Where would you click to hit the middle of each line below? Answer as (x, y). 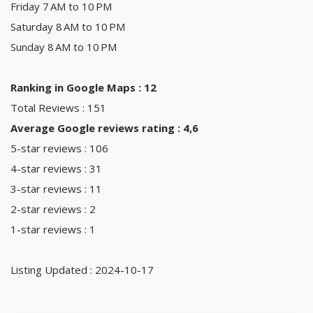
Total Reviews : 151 (58, 107)
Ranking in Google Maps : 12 (83, 87)
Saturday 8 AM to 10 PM (68, 26)
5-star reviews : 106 (59, 148)
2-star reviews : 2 (53, 209)
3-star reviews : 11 (56, 188)
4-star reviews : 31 (56, 168)
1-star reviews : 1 (53, 229)
